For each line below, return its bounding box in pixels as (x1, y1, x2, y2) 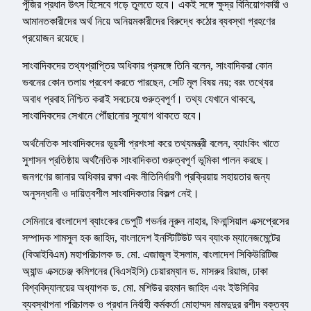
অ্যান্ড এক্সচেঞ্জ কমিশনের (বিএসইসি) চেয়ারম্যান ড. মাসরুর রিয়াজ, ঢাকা (22, 265, 268, 278)
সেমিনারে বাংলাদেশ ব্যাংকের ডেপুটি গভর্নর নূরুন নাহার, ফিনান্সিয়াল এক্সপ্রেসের (22, 215, 289, 228)
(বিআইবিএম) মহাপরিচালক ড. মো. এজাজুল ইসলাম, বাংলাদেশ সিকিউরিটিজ (22, 249, 278, 261)
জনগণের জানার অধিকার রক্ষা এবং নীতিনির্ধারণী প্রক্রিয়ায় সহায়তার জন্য (22, 171, 270, 183)
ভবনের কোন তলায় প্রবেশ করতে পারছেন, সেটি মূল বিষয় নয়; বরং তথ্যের (22, 76, 273, 89)
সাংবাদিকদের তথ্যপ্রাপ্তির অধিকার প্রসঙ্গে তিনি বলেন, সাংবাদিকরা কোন (22, 60, 272, 72)
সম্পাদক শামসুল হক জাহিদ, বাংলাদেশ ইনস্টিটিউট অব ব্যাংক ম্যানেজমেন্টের (22, 232, 280, 244)
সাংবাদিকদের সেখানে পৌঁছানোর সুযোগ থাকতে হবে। (22, 110, 203, 122)
